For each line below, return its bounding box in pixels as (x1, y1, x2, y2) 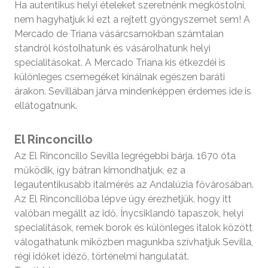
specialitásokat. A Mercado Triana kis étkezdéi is (14, 56, 226, 68)
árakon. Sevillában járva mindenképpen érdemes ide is (14, 85, 251, 97)
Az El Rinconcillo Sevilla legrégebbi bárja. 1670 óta (14, 150, 236, 162)
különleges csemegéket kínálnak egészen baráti (14, 71, 225, 83)
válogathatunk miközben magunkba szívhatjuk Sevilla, (14, 236, 253, 248)
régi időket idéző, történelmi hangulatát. (14, 250, 191, 262)
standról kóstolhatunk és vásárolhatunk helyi (14, 42, 211, 54)
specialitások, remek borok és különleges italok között (14, 221, 252, 233)
